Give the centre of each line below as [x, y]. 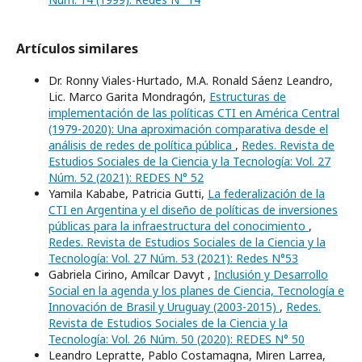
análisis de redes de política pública [142, 145]
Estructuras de [248, 97]
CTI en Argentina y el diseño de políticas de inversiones [193, 210]
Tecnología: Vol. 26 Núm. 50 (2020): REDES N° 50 [177, 339]
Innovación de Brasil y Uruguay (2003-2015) [164, 307]
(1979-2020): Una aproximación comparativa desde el [188, 129]
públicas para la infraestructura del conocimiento [179, 226]
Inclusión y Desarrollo [271, 274]
